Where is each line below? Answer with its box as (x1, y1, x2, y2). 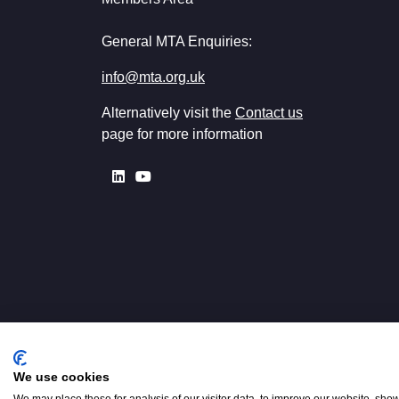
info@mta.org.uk (102, 69, 205, 85)
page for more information (102, 126, 263, 142)
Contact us (235, 104, 303, 120)
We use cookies (13, 370, 110, 384)
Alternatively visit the (102, 104, 235, 120)
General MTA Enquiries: (102, 33, 252, 49)
